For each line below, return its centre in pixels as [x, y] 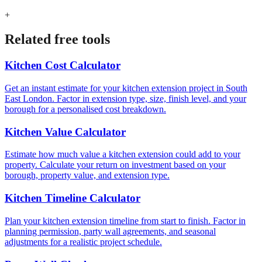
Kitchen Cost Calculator [63, 65]
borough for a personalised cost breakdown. [85, 109]
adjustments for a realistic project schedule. [83, 242]
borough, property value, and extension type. [87, 175]
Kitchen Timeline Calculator [73, 198]
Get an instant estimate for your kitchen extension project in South [126, 88]
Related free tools [57, 39]
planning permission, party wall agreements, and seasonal [110, 231]
